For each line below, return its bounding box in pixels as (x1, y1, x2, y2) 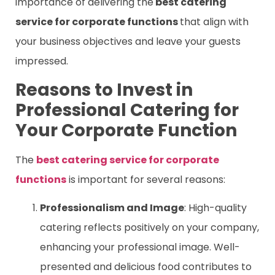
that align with (180, 14, 249, 29)
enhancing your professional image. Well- (40, 240, 240, 255)
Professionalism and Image (40, 201, 184, 215)
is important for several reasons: (66, 172, 225, 187)
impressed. (15, 53, 68, 68)
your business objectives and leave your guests (15, 34, 241, 48)
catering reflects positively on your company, (40, 220, 259, 235)
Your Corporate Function (15, 118, 237, 142)
